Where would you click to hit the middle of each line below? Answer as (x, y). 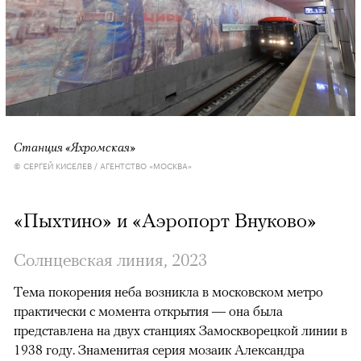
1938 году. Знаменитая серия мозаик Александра (159, 350)
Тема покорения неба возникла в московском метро (168, 292)
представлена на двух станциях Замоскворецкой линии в (180, 331)
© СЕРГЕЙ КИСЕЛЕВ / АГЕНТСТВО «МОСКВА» (103, 166)
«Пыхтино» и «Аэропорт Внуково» (165, 220)
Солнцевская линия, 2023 (110, 260)
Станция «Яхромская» (75, 147)
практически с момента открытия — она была (148, 311)
